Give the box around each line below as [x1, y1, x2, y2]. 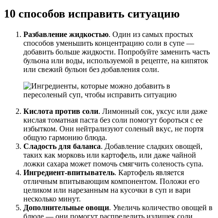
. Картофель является [114, 168, 184, 177]
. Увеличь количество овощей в [109, 203, 213, 212]
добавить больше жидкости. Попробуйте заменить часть [23, 47, 210, 56]
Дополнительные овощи [23, 203, 109, 212]
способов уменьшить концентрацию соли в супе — [23, 38, 194, 47]
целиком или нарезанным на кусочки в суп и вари [23, 185, 191, 194]
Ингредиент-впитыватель [23, 168, 114, 177]
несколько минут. [23, 194, 81, 203]
